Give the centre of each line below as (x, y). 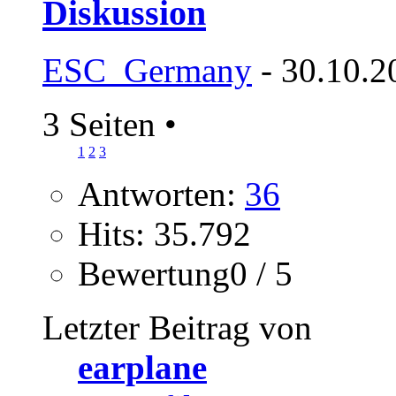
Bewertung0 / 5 (185, 274)
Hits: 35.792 (164, 234)
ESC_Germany (147, 70)
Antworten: (161, 194)
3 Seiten (103, 124)
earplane (142, 367)
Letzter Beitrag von (177, 327)
